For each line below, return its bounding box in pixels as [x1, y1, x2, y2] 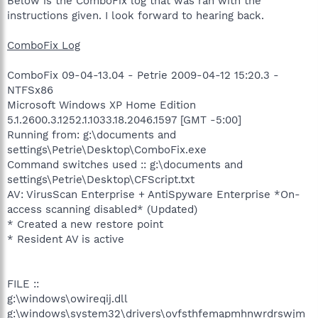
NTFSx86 [7, 84, 53, 97]
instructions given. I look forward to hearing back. [7, 9, 264, 22]
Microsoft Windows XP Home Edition [7, 99, 196, 111]
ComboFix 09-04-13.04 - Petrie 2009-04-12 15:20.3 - [7, 69, 279, 82]
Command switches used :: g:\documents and [7, 158, 243, 171]
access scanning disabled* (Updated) [7, 203, 197, 216]
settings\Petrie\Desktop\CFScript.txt [7, 173, 194, 186]
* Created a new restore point [7, 218, 163, 231]
